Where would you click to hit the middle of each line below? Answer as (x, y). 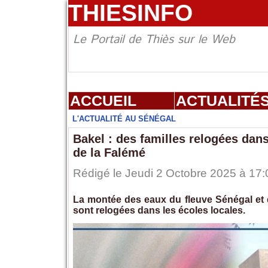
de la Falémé (109, 153)
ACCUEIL (103, 101)
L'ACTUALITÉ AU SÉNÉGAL (124, 119)
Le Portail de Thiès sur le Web (154, 40)
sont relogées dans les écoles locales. (159, 211)
